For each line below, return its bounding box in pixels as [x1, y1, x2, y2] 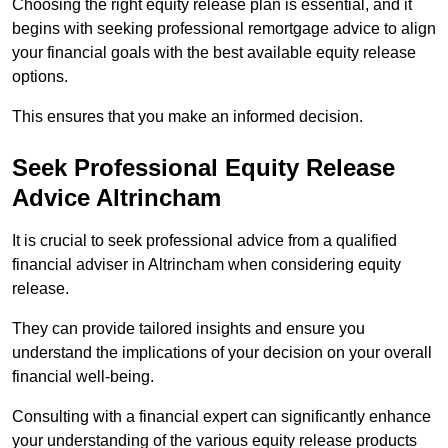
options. [12, 68, 68, 86]
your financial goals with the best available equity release [12, 44, 416, 62]
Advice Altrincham [12, 184, 221, 212]
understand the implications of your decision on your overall [12, 344, 432, 362]
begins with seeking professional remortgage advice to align [12, 20, 436, 38]
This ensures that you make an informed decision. [12, 108, 363, 126]
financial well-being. [12, 368, 154, 386]
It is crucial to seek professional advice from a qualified [12, 232, 397, 250]
